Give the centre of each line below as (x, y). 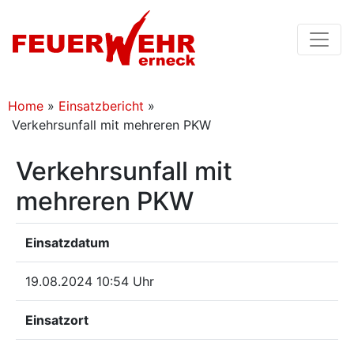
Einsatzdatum (68, 243)
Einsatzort (57, 320)
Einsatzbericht (101, 106)
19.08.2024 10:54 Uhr (90, 281)
